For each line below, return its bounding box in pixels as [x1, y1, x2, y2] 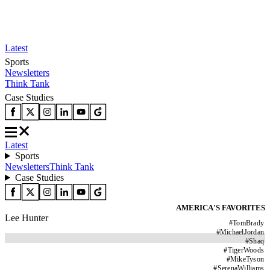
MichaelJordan [219, 228, 264, 236]
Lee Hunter [5, 213, 48, 223]
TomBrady [233, 219, 264, 227]
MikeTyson [230, 255, 264, 263]
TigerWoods [227, 246, 264, 254]
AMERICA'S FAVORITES [176, 203, 265, 212]
